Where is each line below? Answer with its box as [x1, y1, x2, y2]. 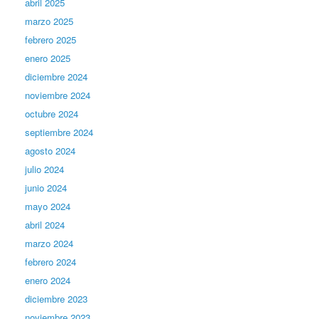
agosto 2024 [25, 143, 75, 157]
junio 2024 [25, 180, 67, 194]
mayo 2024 [25, 199, 70, 213]
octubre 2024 [25, 106, 78, 120]
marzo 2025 [25, 14, 73, 28]
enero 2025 [25, 51, 70, 65]
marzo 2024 [25, 236, 73, 250]
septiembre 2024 [25, 125, 93, 139]
